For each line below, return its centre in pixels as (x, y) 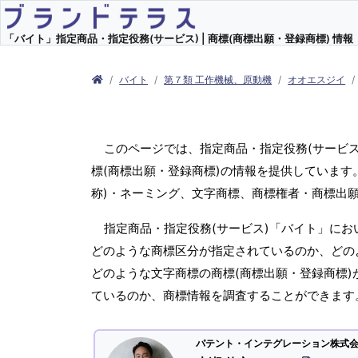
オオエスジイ (317, 80)
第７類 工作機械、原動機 (218, 80)
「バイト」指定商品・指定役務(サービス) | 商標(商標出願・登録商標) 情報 (179, 39)
